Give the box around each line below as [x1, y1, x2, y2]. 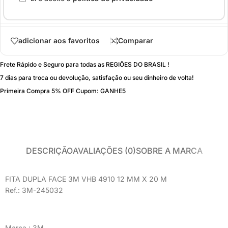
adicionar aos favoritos [18, 36, 100, 45]
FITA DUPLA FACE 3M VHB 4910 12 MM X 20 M [5, 174, 167, 183]
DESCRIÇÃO [25, 145, 73, 156]
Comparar [118, 36, 153, 45]
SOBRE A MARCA [135, 145, 203, 156]
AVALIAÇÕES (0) [72, 145, 136, 156]
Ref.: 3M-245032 [5, 185, 63, 194]
